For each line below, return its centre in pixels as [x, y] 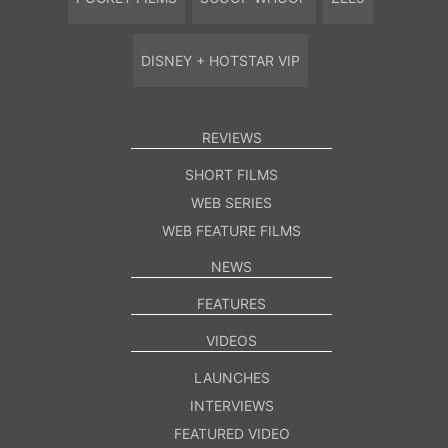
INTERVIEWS [231, 405]
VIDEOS [231, 340]
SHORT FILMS [231, 174]
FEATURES [231, 303]
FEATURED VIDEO [231, 433]
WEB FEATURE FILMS [231, 230]
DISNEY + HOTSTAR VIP [220, 60]
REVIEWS [231, 137]
